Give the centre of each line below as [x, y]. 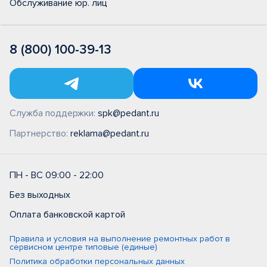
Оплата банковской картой [67, 215]
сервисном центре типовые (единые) [83, 247]
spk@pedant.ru [128, 113]
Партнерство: [40, 133]
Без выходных [40, 195]
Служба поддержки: [54, 113]
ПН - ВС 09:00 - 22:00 [57, 175]
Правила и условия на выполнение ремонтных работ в [120, 239]
